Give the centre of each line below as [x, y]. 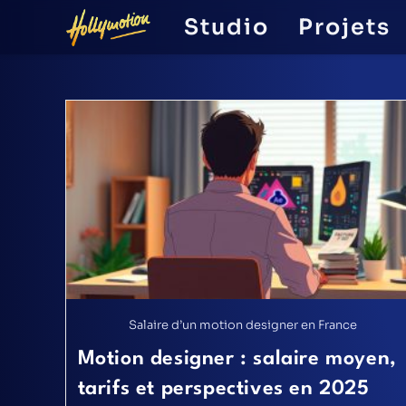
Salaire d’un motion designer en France [242, 324]
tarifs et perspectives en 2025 [223, 388]
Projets [344, 27]
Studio [227, 27]
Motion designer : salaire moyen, [237, 358]
